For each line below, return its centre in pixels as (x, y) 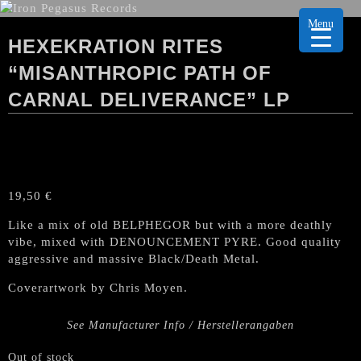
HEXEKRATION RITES (116, 46)
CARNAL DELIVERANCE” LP (149, 100)
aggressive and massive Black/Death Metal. (134, 259)
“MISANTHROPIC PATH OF (140, 73)
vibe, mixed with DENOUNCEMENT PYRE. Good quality (175, 242)
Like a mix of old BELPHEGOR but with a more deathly (170, 225)
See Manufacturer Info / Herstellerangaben (180, 325)
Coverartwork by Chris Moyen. (98, 288)
